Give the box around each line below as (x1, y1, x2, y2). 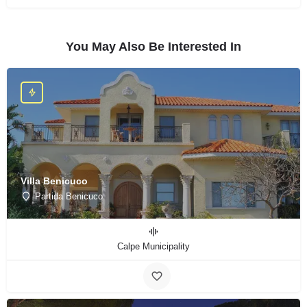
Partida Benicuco (35, 191, 103, 201)
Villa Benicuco (21, 175, 88, 186)
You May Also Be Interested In (66, 40, 241, 54)
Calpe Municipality (117, 241, 190, 252)
